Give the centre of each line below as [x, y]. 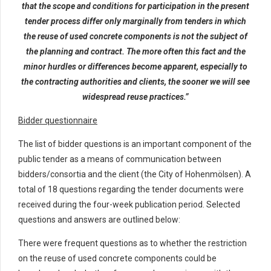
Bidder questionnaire [58, 121]
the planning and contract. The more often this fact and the [135, 52]
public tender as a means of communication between [120, 159]
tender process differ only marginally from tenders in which [135, 21]
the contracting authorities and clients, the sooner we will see [135, 82]
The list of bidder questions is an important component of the [135, 144]
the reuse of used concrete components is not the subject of [135, 37]
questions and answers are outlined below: [99, 220]
